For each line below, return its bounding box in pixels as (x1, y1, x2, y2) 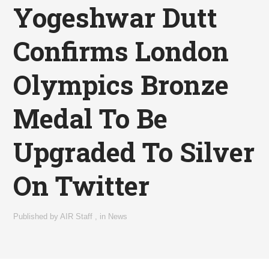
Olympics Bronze (13, 67, 229, 103)
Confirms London (13, 34, 229, 69)
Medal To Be (13, 101, 168, 136)
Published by (13, 212, 61, 222)
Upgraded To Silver (13, 134, 255, 170)
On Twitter (13, 168, 150, 204)
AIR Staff (60, 212, 93, 222)
